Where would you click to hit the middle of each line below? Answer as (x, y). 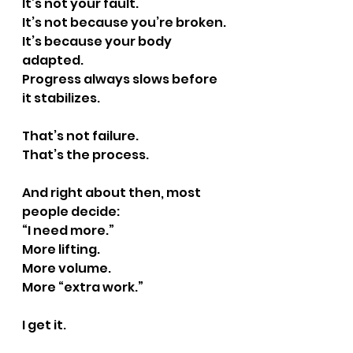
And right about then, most (113, 193)
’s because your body (103, 41)
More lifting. (61, 249)
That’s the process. (85, 155)
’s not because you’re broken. (129, 22)
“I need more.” (68, 230)
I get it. (44, 325)
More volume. (67, 268)
